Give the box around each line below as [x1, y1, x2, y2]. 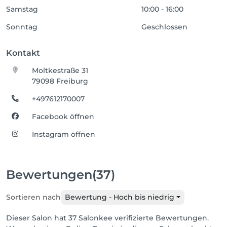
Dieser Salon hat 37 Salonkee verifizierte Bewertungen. [6, 213, 209, 222]
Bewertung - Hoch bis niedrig [65, 193, 174, 202]
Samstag [6, 5, 38, 14]
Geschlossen [141, 22, 188, 31]
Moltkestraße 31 [32, 66, 89, 75]
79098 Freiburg [32, 77, 89, 86]
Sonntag [6, 22, 37, 31]
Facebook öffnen [32, 112, 95, 121]
